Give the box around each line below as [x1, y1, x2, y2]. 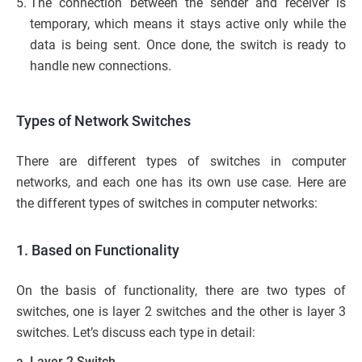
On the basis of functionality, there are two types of [16, 282, 346, 298]
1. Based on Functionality [16, 241, 179, 259]
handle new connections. [30, 57, 171, 74]
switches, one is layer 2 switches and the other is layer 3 [16, 303, 346, 319]
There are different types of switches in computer [16, 153, 346, 169]
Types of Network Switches [16, 112, 191, 129]
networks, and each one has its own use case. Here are [16, 174, 346, 190]
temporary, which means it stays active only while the [30, 15, 346, 32]
